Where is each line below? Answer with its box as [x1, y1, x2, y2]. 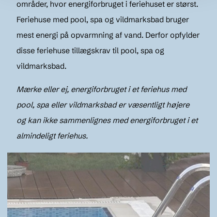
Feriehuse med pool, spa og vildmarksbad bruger [16, 14, 189, 24]
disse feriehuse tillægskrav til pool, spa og [16, 45, 165, 55]
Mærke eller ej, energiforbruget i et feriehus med [16, 84, 187, 94]
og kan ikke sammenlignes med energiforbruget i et [16, 115, 198, 125]
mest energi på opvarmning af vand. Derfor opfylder [16, 30, 200, 40]
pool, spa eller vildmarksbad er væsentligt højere [16, 99, 190, 109]
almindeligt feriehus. [16, 130, 88, 140]
